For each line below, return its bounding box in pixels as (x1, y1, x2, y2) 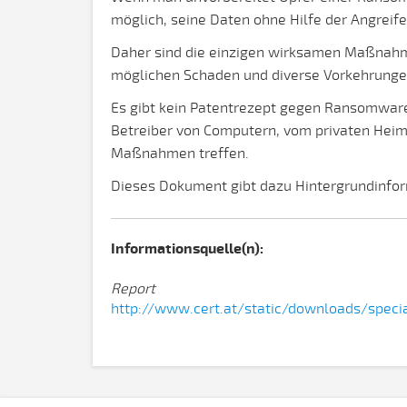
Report (111, 280, 155, 298)
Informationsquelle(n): (111, 240, 263, 258)
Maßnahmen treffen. (111, 144, 249, 163)
